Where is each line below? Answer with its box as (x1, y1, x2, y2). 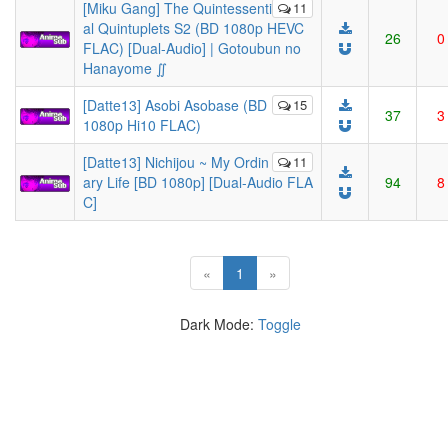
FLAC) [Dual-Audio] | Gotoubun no (83, 38, 301, 58)
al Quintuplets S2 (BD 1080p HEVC (83, 18, 304, 38)
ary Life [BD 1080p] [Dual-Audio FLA (83, 172, 313, 192)
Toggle (257, 314, 301, 334)
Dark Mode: (179, 314, 258, 334)
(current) (243, 262, 298, 282)
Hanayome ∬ (83, 58, 167, 78)
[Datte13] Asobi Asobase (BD (83, 95, 267, 115)
